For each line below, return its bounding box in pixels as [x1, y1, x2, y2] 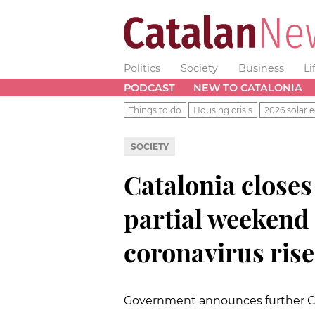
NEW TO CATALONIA [193, 81, 302, 94]
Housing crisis [193, 104, 252, 115]
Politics [124, 62, 160, 75]
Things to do [129, 104, 181, 115]
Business [238, 62, 284, 75]
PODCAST [124, 81, 175, 94]
